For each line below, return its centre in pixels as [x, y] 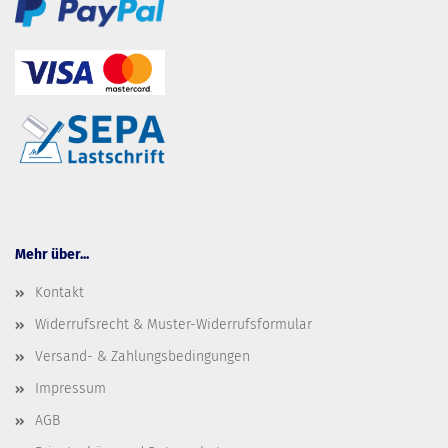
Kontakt [59, 292]
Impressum [70, 388]
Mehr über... [52, 254]
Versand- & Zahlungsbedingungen [142, 356]
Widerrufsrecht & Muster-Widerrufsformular [173, 324]
